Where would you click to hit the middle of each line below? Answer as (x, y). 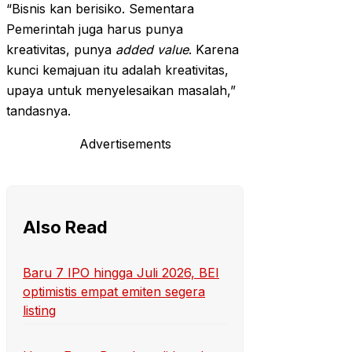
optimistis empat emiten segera (114, 291)
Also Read (65, 227)
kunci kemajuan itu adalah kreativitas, (117, 70)
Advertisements (125, 144)
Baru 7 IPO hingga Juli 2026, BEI (121, 273)
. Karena (214, 50)
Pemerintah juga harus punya (95, 29)
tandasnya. (38, 111)
